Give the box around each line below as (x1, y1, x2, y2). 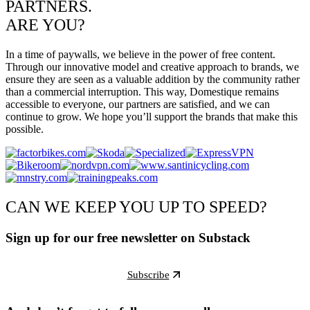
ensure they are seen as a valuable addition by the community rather (6, 73, 300, 85)
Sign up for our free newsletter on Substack (6, 230, 250, 245)
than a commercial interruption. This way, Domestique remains (6, 85, 279, 98)
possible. (6, 122, 44, 135)
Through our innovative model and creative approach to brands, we (6, 60, 299, 73)
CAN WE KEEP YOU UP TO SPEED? (6, 197, 267, 216)
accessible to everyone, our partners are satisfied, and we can (6, 98, 270, 110)
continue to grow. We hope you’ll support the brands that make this (6, 110, 298, 122)
